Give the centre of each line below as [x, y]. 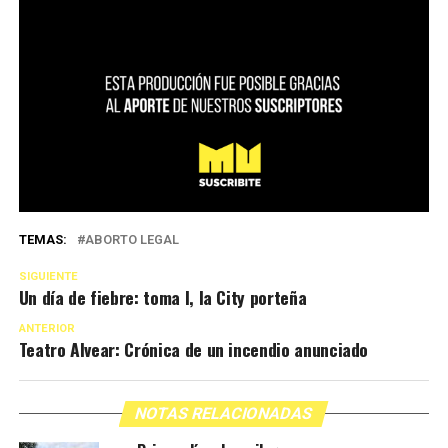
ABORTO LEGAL [131, 240]
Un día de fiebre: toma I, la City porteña [162, 297]
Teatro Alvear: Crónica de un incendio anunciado [193, 349]
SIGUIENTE [48, 277]
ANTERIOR [46, 329]
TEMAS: [42, 240]
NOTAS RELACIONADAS [224, 414]
